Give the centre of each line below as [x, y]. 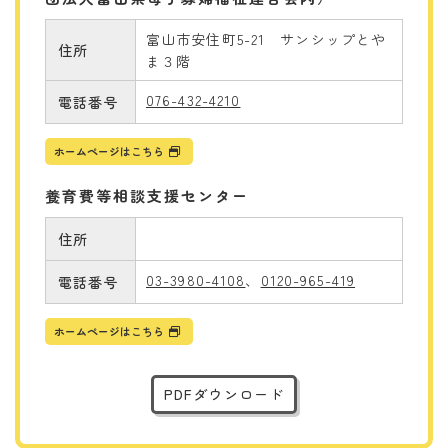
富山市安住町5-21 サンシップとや [266, 38]
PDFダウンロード [224, 393]
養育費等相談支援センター [147, 195]
